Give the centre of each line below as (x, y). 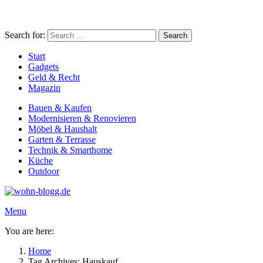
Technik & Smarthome (70, 150)
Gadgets (43, 67)
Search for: (25, 35)
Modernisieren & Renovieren (82, 118)
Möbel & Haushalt (63, 129)
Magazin (44, 88)
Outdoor (44, 171)
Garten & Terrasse (62, 139)
